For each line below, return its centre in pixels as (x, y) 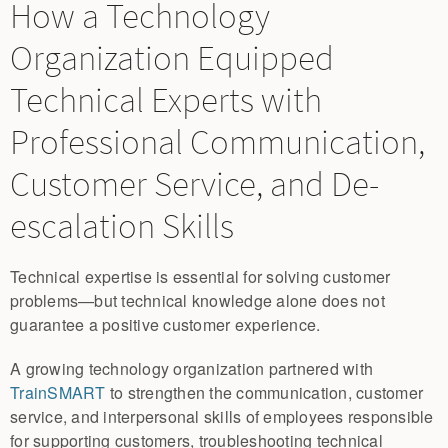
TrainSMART (58, 392)
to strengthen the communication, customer (264, 392)
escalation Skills (122, 226)
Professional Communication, (217, 142)
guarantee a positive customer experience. (165, 324)
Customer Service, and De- (194, 184)
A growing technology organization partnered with (191, 368)
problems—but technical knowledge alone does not (197, 300)
